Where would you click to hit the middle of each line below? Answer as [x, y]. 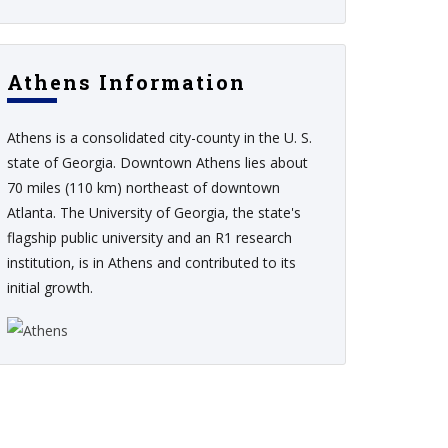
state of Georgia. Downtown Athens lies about [157, 162]
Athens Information [126, 82]
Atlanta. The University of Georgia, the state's [154, 212]
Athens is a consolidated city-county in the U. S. [159, 137]
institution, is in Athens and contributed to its [151, 262]
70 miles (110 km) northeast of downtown [143, 187]
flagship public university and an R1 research [149, 237]
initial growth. [50, 287]
